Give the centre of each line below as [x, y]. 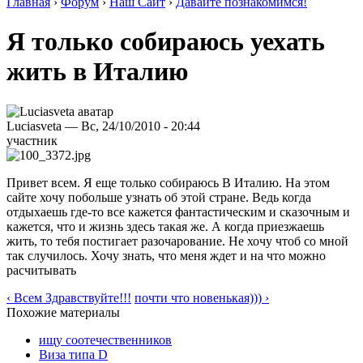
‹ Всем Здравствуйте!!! [69, 297]
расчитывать [41, 270]
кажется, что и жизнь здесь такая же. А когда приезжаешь [165, 226]
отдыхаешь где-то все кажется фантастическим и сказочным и [178, 211]
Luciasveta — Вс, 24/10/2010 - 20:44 [103, 126]
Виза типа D [73, 354]
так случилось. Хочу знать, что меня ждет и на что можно [166, 255]
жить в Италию [97, 72]
